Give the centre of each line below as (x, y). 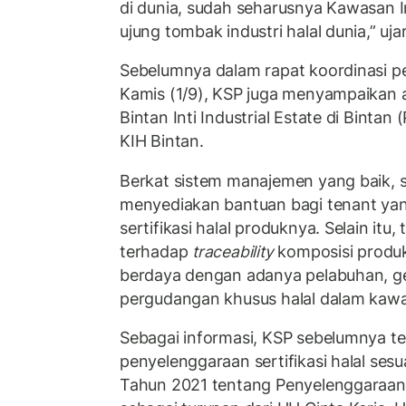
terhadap (156, 251)
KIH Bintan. (162, 141)
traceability (233, 251)
